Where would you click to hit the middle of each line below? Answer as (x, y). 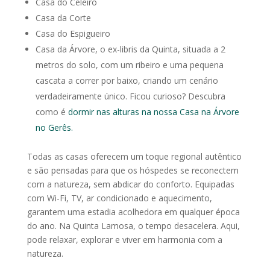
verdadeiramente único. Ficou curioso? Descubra (130, 96)
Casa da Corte (63, 17)
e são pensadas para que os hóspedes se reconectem (133, 170)
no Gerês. (54, 127)
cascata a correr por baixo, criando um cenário (127, 80)
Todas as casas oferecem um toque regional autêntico (134, 156)
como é (52, 111)
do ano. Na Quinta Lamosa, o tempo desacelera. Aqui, (133, 225)
